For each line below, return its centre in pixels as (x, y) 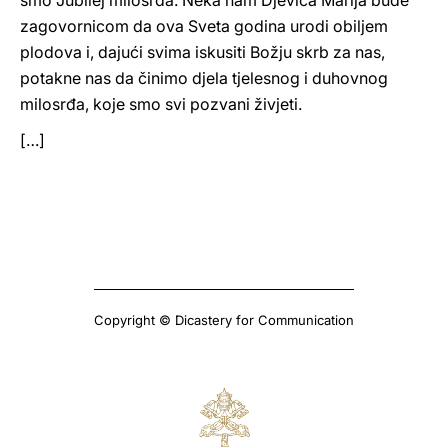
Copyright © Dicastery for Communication (224, 320)
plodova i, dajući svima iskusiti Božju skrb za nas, (202, 52)
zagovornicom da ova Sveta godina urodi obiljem (204, 26)
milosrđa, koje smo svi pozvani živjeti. (161, 104)
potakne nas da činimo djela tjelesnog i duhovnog (204, 78)
